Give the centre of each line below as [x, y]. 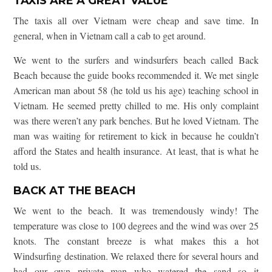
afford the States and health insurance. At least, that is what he [136, 151]
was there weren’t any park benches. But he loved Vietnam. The [136, 120]
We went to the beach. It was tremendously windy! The [136, 210]
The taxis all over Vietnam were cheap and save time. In [136, 20]
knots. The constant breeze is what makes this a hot [136, 240]
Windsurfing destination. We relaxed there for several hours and [136, 256]
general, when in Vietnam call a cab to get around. [110, 35]
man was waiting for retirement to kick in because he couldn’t [136, 135]
